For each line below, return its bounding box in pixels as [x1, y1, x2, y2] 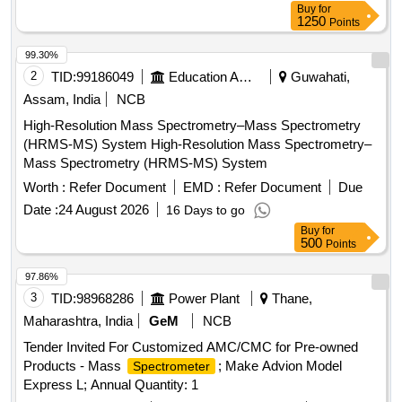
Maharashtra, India [23, 313, 133, 329]
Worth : [23, 179, 66, 196]
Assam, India [23, 92, 100, 108]
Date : [23, 202, 58, 218]
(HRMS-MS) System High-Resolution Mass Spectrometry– [23, 136, 371, 153]
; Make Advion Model [218, 358, 342, 374]
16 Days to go [166, 203, 245, 218]
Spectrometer [133, 359, 210, 374]
